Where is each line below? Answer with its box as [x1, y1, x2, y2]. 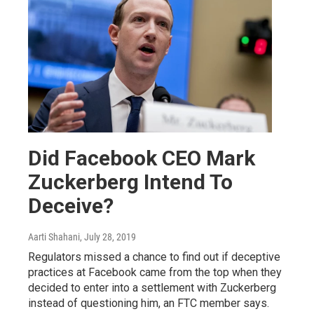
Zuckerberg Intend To [28, 170, 233, 195]
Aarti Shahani [28, 231, 80, 243]
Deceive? [28, 193, 114, 219]
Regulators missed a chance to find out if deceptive [28, 250, 280, 264]
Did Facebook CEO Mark [28, 146, 255, 171]
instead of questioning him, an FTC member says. [28, 296, 269, 310]
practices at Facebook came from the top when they [28, 266, 282, 280]
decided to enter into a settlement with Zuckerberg [28, 281, 276, 295]
